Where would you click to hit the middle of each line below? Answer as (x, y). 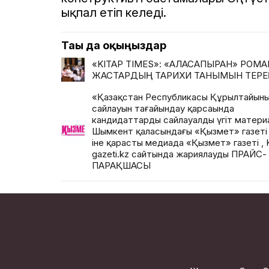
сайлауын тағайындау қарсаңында (163, 108)
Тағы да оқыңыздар (114, 45)
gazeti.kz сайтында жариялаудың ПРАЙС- (179, 154)
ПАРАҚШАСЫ (121, 165)
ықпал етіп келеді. (114, 13)
